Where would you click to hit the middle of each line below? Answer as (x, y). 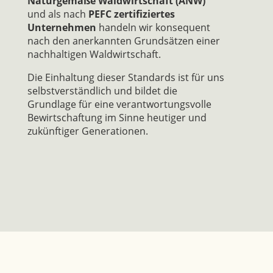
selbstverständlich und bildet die (102, 90)
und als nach (58, 14)
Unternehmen (62, 27)
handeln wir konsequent (153, 27)
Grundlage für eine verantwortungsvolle (119, 104)
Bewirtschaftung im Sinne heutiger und (117, 117)
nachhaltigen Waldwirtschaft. (94, 54)
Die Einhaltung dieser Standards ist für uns (126, 77)
